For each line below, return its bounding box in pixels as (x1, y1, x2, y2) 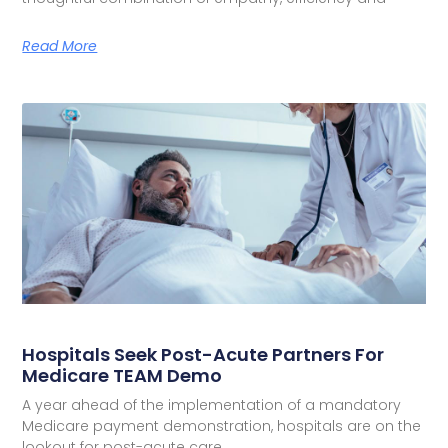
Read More (22, 35, 98, 56)
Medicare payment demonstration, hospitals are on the (22, 416, 422, 437)
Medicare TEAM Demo (22, 363, 223, 389)
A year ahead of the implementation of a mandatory (22, 395, 402, 416)
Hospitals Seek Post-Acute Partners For (22, 342, 385, 368)
